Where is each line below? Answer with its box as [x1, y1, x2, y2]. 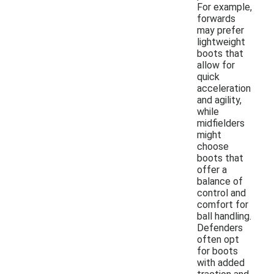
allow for [197, 59, 235, 71]
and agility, [197, 94, 242, 106]
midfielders [197, 117, 245, 129]
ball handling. [197, 210, 251, 222]
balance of [197, 175, 243, 187]
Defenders [197, 221, 243, 234]
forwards [197, 12, 235, 24]
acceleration [197, 82, 251, 94]
